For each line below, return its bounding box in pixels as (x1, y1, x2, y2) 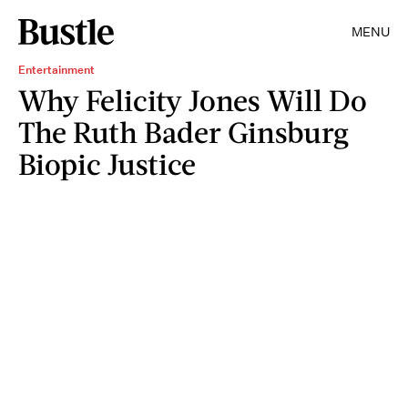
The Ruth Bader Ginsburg (18, 114, 349, 149)
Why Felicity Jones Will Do (18, 82, 367, 117)
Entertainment (18, 62, 95, 77)
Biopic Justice (18, 146, 196, 181)
